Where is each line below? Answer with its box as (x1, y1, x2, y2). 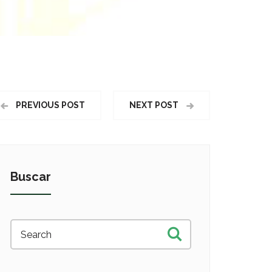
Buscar (10, 169, 51, 185)
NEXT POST (129, 100, 180, 110)
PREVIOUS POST (14, 100, 85, 110)
